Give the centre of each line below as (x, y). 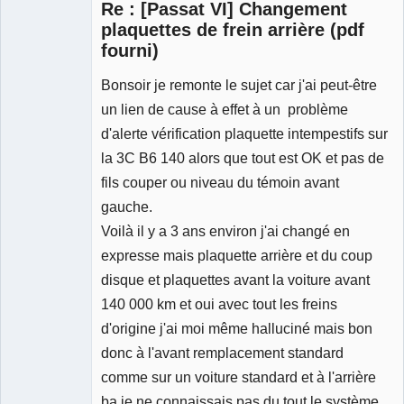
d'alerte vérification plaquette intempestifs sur (244, 133)
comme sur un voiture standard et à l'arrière (239, 376)
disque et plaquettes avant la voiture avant (235, 279)
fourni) (130, 51)
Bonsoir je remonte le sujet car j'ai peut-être (239, 84)
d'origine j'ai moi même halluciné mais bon (237, 328)
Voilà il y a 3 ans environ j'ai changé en (225, 230)
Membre (30, 83)
